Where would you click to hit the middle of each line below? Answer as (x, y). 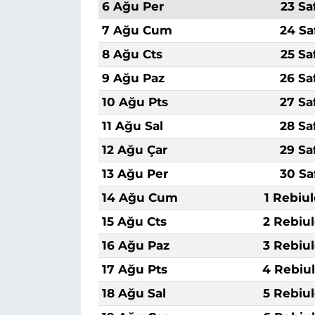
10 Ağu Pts (135, 102)
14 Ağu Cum (140, 197)
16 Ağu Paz (135, 245)
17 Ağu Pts (134, 269)
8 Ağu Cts (132, 54)
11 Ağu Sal (132, 126)
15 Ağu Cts (134, 221)
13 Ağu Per (135, 173)
